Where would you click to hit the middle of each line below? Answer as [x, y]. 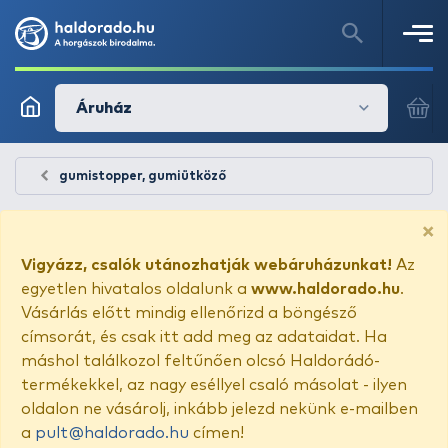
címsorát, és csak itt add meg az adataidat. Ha [204, 337]
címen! [216, 433]
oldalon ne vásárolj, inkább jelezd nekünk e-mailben [219, 409]
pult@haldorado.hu [112, 433]
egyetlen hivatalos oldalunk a [136, 289]
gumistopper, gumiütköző [142, 176]
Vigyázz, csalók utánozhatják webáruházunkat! [206, 265]
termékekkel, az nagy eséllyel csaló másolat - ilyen [214, 385]
